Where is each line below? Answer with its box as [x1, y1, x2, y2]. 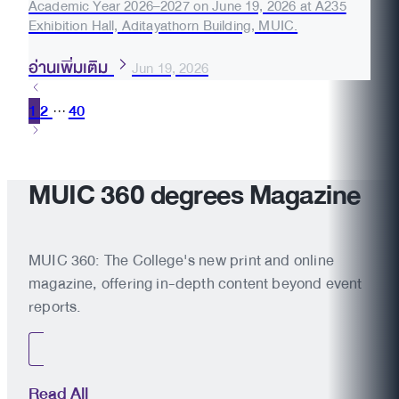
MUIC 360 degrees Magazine [28, 172, 361, 218]
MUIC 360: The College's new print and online [28, 247, 334, 273]
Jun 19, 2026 [132, 55, 208, 81]
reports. [28, 293, 82, 320]
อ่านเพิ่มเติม [28, 53, 114, 82]
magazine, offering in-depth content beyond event [28, 270, 362, 297]
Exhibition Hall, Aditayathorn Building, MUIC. [28, 12, 298, 38]
